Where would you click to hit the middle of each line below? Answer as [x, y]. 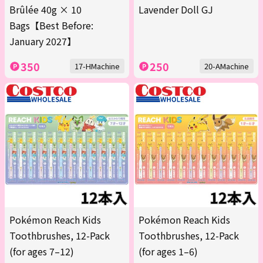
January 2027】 [43, 41]
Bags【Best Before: [51, 26]
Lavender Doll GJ [176, 10]
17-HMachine [97, 66]
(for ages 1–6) [168, 252]
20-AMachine [227, 66]
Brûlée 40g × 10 [45, 10]
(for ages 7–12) [42, 252]
